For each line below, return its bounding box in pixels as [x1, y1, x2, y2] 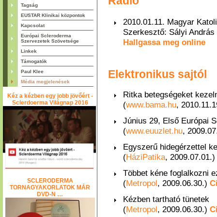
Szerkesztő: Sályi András [123, 27, 215, 37]
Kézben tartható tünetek [123, 194, 209, 204]
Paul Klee [20, 69, 44, 74]
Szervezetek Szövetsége [20, 38, 79, 44]
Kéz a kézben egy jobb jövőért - [7, 93, 93, 99]
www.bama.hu [125, 99, 176, 109]
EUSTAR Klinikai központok [20, 13, 85, 18]
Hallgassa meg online [123, 37, 205, 47]
